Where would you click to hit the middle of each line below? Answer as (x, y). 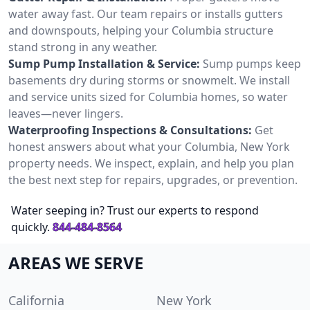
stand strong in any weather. (83, 47)
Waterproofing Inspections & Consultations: (130, 130)
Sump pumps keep (252, 63)
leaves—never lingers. (66, 113)
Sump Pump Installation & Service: (104, 63)
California (36, 300)
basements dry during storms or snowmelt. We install (149, 80)
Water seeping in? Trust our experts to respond (135, 210)
